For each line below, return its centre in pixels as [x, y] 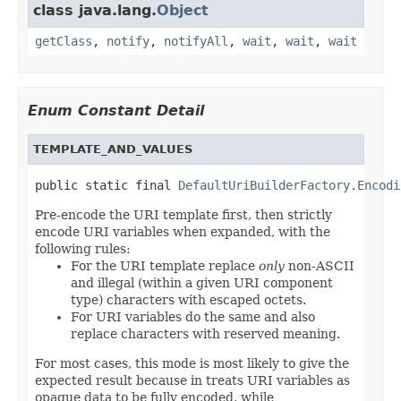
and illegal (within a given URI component [202, 282]
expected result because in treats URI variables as [192, 380]
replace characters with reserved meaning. [205, 333]
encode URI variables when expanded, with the [183, 231]
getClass [64, 41]
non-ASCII [320, 265]
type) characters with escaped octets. [188, 299]
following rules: [83, 248]
